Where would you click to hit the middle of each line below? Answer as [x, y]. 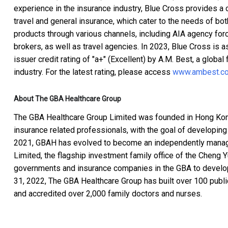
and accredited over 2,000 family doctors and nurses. [108, 193]
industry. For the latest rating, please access [93, 72]
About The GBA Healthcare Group [67, 98]
